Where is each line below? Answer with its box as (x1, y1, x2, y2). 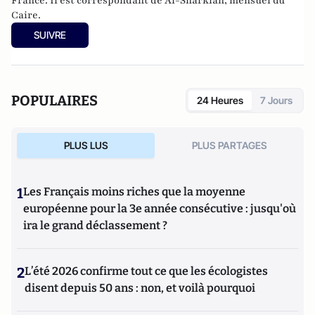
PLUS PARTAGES (191, 139, 267, 151)
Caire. (11, 8, 41, 22)
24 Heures (197, 94, 243, 106)
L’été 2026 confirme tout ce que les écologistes (25, 264, 268, 278)
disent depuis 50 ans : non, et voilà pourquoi (25, 281, 255, 295)
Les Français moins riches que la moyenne (23, 184, 245, 198)
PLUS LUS (63, 139, 108, 151)
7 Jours (260, 94, 292, 106)
